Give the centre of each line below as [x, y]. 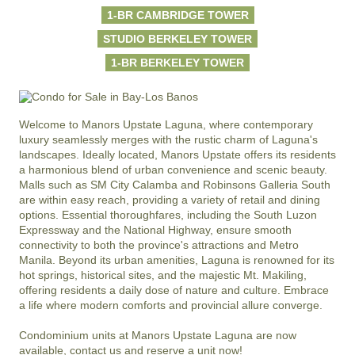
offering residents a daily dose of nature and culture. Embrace [174, 290]
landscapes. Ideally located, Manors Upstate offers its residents [177, 154]
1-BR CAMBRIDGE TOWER [177, 15]
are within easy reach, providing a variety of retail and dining [170, 199]
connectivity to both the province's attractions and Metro [159, 244]
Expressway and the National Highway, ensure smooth [155, 229]
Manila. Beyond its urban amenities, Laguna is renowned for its [177, 260]
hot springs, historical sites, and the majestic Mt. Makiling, [163, 275]
